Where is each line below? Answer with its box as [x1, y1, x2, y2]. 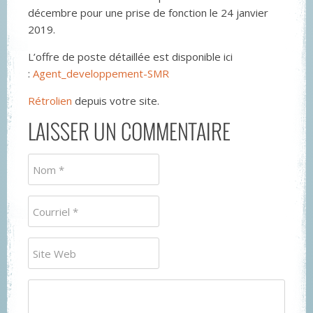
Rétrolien [28, 94, 72, 108]
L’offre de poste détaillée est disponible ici [28, 50, 233, 64]
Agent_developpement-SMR [33, 66, 169, 80]
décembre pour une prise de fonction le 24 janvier [28, 6, 268, 20]
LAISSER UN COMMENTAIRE [28, 115, 231, 147]
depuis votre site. [72, 94, 159, 108]
